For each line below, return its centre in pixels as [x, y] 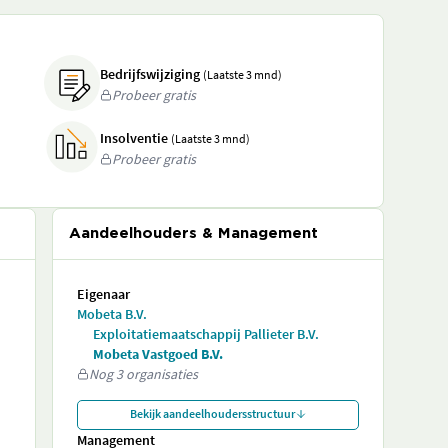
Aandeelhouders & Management [193, 233]
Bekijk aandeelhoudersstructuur [212, 413]
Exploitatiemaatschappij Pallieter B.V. [206, 334]
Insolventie [133, 138]
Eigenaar [103, 294]
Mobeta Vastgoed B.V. [158, 354]
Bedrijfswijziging [149, 74]
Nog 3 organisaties [143, 374]
